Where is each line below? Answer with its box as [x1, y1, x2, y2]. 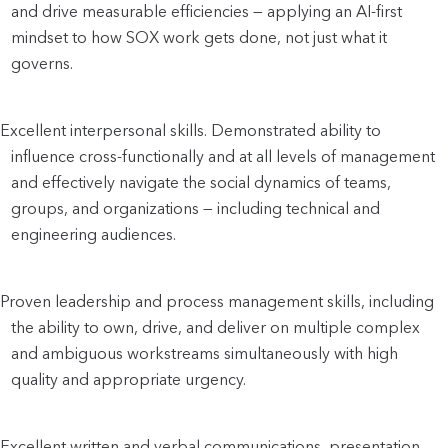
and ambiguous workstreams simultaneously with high [11, 343, 399, 363]
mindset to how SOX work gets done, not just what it [11, 27, 388, 47]
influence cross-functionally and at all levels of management [11, 146, 436, 166]
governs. [11, 53, 78, 73]
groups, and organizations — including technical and [11, 198, 381, 218]
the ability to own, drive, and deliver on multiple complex [11, 317, 421, 337]
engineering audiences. [11, 224, 177, 244]
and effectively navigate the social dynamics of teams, [11, 172, 392, 192]
